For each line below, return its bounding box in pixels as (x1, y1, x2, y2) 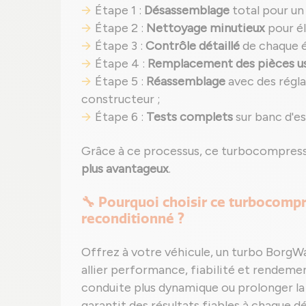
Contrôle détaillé (145, 38, 240, 53)
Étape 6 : (95, 109, 146, 124)
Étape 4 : (95, 56, 148, 71)
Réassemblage (146, 74, 225, 89)
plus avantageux (81, 161, 169, 176)
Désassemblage (144, 3, 229, 18)
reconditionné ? (81, 210, 184, 227)
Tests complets (146, 109, 233, 124)
